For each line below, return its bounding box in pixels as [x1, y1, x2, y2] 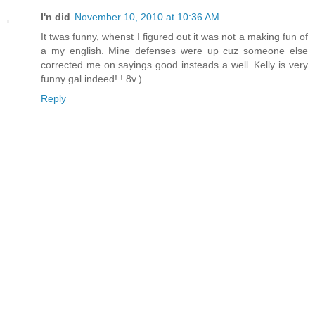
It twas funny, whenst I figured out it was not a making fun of [41, 31, 308, 43]
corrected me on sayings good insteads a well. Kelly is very [41, 59, 308, 71]
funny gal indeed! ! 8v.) [41, 73, 142, 85]
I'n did [41, 11, 70, 23]
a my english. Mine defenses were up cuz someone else [41, 45, 308, 57]
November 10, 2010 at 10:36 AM [75, 11, 219, 23]
